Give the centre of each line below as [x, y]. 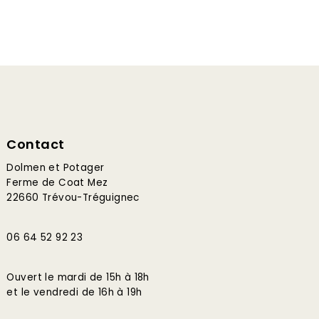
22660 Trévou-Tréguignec [73, 198]
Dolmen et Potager [56, 168]
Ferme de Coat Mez [57, 183]
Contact [36, 144]
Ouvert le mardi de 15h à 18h [78, 277]
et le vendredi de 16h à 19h [74, 292]
